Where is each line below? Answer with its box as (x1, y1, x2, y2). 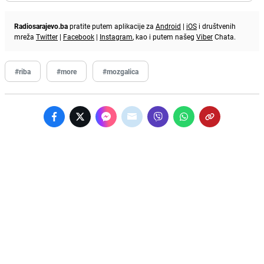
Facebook (63, 32, 94, 42)
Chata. (213, 32, 236, 42)
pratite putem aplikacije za (68, 21, 156, 31)
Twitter (36, 32, 58, 42)
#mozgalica (103, 67, 138, 77)
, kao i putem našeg (133, 32, 196, 42)
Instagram (100, 32, 133, 42)
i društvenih (197, 21, 236, 31)
